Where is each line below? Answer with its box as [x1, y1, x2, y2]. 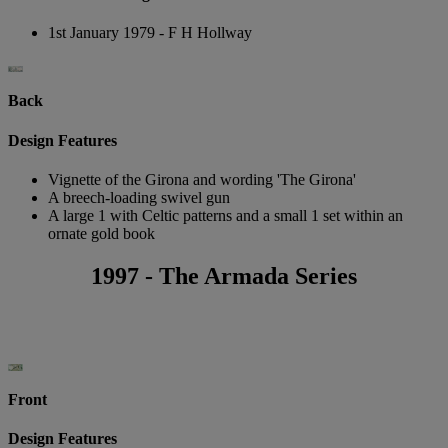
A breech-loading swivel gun [48, 189, 234, 206]
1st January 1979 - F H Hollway [48, 24, 252, 42]
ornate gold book [48, 225, 155, 242]
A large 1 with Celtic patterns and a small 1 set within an [48, 207, 403, 224]
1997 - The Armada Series [91, 262, 357, 289]
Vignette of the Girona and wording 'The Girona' [48, 171, 356, 188]
